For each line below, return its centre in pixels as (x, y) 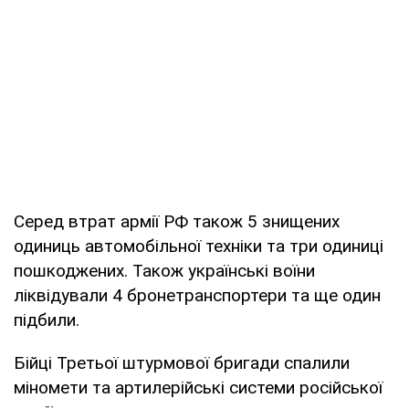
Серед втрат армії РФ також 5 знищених (177, 221)
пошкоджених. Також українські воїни (164, 270)
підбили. (47, 320)
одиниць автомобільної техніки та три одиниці (199, 246)
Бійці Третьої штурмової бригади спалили (182, 362)
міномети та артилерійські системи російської (198, 387)
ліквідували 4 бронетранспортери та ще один (197, 295)
